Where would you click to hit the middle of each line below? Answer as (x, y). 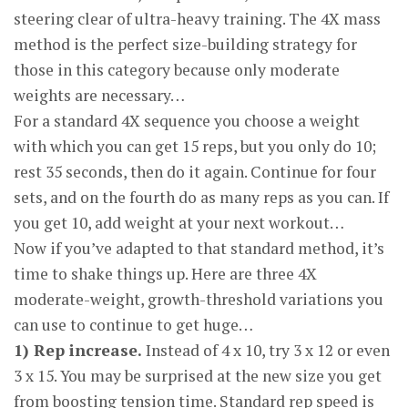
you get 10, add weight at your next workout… (179, 223)
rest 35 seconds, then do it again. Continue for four (195, 172)
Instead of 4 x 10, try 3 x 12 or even (266, 350)
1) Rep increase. (78, 350)
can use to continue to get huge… (133, 325)
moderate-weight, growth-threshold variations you (199, 299)
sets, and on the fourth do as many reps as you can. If (201, 197)
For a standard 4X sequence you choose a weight (187, 121)
